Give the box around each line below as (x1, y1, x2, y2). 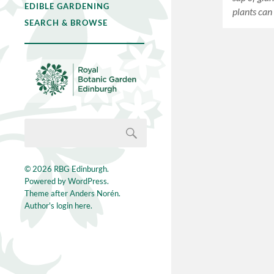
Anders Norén (70, 188, 119, 199)
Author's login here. (24, 201, 92, 211)
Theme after (24, 188, 70, 199)
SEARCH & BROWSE (24, 18, 108, 28)
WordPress (68, 176, 107, 187)
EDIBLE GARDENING (24, 1, 109, 11)
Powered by (24, 176, 68, 187)
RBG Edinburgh (54, 164, 107, 174)
